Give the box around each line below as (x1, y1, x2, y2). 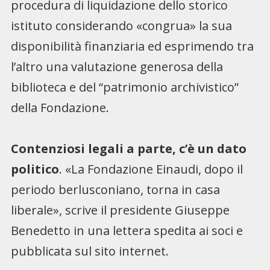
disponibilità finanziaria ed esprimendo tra (10, 37, 254, 54)
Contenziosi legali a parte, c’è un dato (10, 140, 246, 157)
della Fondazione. (10, 99, 109, 116)
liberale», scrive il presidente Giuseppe (10, 201, 230, 218)
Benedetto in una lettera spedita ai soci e (10, 222, 243, 239)
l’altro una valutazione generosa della (10, 58, 223, 75)
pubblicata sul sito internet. (10, 242, 169, 259)
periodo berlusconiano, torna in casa (10, 181, 220, 198)
